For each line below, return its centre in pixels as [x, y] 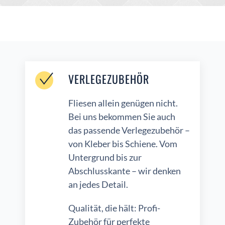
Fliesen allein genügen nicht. [123, 103]
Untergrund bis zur [105, 157]
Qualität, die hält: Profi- [114, 208]
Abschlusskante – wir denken [125, 171]
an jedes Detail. [98, 185]
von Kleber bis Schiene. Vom [123, 144]
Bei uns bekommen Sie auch [122, 117]
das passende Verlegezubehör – [129, 130]
